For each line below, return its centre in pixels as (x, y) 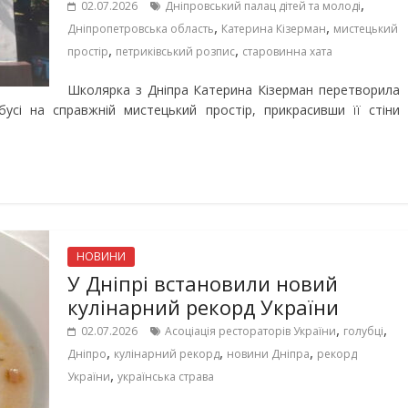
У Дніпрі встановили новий (203, 283)
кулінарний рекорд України (203, 307)
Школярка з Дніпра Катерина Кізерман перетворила (234, 90)
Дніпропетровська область (141, 29)
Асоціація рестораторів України (250, 331)
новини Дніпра (268, 354)
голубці (363, 331)
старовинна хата (287, 51)
